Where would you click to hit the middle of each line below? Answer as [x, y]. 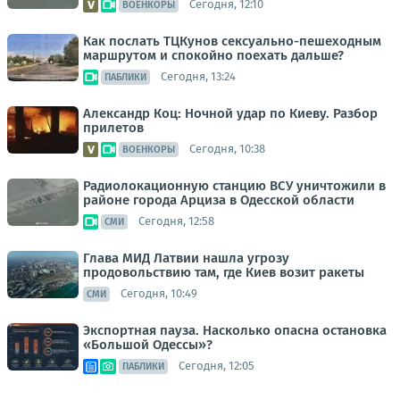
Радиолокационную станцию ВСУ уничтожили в [234, 185]
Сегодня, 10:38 [227, 149]
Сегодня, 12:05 [217, 366]
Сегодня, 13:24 [198, 77]
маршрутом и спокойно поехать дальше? [213, 55]
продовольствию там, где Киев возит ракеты [224, 272]
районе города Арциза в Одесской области [219, 200]
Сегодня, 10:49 [159, 294]
